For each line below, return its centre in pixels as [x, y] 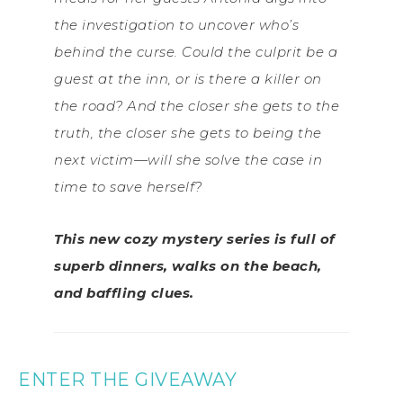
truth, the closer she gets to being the [188, 133]
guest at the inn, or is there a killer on [188, 79]
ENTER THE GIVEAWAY [127, 380]
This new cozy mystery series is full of [195, 239]
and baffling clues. [124, 293]
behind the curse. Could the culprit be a [196, 52]
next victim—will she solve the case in [188, 160]
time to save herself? [128, 187]
